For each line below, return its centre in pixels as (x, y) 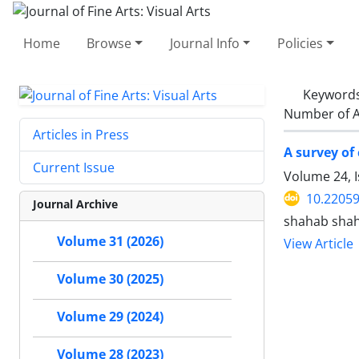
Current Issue (74, 168)
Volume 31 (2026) (110, 242)
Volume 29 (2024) (110, 317)
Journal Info (204, 43)
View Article (319, 244)
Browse (109, 43)
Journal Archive (75, 204)
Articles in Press (81, 135)
